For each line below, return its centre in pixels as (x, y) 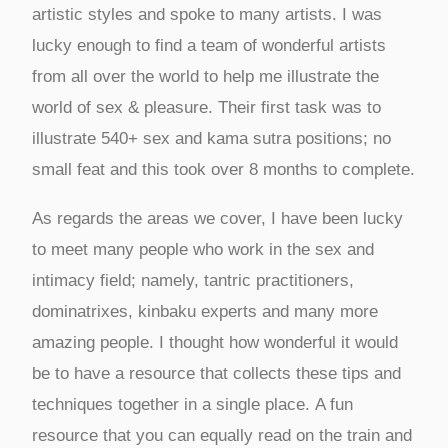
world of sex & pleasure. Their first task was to (206, 107)
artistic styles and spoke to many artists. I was (206, 14)
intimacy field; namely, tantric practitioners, (192, 280)
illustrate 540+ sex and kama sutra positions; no (211, 138)
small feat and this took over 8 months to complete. (223, 169)
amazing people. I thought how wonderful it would (214, 342)
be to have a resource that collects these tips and (216, 373)
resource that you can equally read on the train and (221, 435)
